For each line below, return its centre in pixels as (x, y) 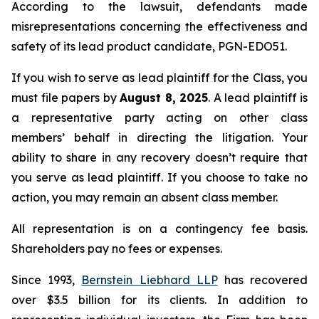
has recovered (263, 280)
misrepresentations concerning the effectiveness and (159, 26)
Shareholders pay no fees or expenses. (117, 249)
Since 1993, (47, 280)
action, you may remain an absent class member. (145, 197)
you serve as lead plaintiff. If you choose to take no (159, 177)
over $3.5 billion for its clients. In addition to (159, 300)
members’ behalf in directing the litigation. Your (159, 137)
